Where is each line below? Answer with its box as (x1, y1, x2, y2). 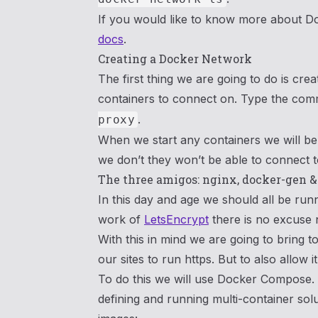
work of (98, 212, 144, 226)
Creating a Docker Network (98, 51, 252, 66)
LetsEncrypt (144, 212, 209, 226)
